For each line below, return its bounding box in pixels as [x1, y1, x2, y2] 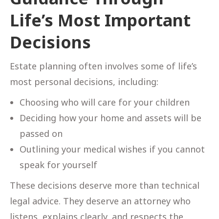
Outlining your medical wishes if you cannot [20, 143, 205, 155]
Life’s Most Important [10, 8, 191, 31]
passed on [20, 127, 63, 139]
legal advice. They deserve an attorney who [10, 195, 191, 207]
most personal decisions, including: [10, 75, 158, 88]
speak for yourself [20, 158, 97, 171]
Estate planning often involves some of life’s [10, 60, 197, 72]
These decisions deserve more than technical [10, 179, 199, 191]
